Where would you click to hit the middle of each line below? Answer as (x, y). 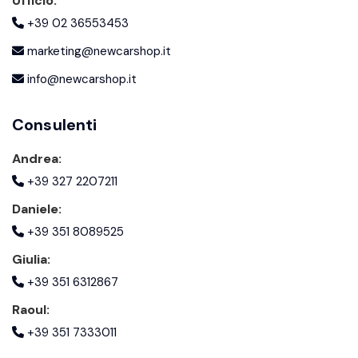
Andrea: (37, 159)
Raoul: (31, 310)
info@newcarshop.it (80, 80)
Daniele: (37, 209)
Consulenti (55, 125)
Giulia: (31, 260)
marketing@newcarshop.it (97, 52)
